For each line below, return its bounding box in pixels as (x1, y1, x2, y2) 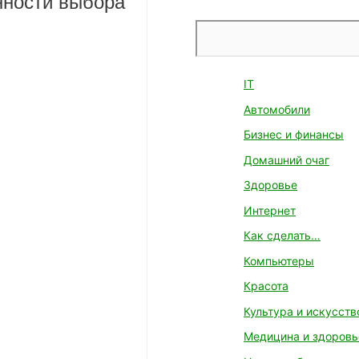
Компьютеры (244, 253, 314, 268)
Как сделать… (244, 228, 321, 242)
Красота (244, 279, 288, 292)
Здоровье (244, 178, 297, 192)
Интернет (244, 203, 296, 217)
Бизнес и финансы (244, 127, 344, 141)
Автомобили (244, 102, 310, 116)
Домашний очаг (244, 152, 329, 167)
